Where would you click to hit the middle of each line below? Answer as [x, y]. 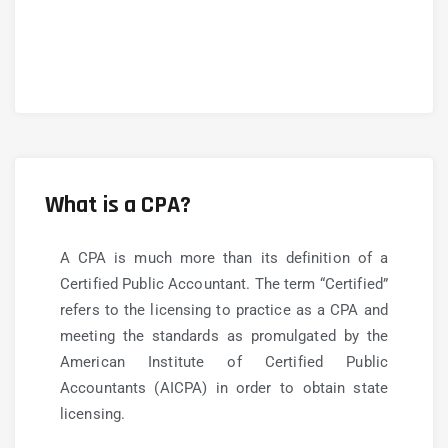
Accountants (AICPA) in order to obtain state [224, 388]
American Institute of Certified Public [224, 362]
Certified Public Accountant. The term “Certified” [224, 284]
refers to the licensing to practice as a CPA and [224, 310]
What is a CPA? [118, 205]
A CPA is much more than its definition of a [224, 258]
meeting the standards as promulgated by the [224, 336]
